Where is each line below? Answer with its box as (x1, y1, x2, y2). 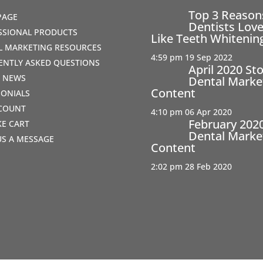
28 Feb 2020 (185, 160, 232, 172)
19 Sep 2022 (185, 51, 233, 63)
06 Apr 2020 (185, 106, 232, 117)
